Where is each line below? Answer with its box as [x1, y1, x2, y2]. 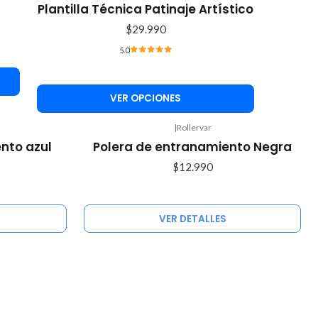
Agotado [91, 133, 121, 143]
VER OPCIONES [110, 92, 181, 106]
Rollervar [176, 121, 212, 133]
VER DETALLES [158, 212, 226, 226]
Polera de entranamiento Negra [93, 138, 292, 155]
